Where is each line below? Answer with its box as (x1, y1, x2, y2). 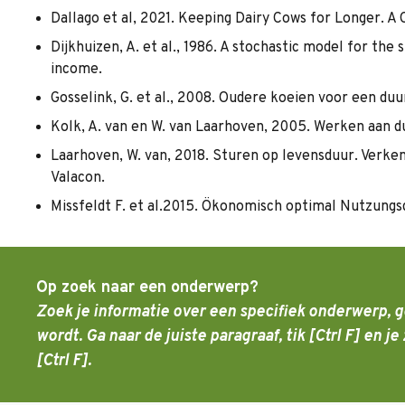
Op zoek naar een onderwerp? (36, 278, 259, 298)
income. (51, 61, 102, 79)
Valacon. (51, 169, 105, 187)
